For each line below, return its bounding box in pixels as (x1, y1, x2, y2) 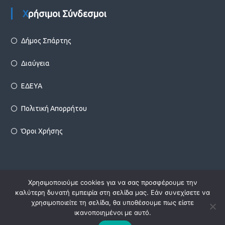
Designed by (125, 185, 163, 192)
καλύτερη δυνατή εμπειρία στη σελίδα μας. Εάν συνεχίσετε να (15, 188, 210, 196)
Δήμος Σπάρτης (21, 37, 71, 45)
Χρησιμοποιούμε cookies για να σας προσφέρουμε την (28, 178, 197, 186)
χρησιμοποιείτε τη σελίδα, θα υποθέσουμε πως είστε (31, 198, 194, 206)
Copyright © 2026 (27, 185, 78, 192)
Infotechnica (162, 185, 198, 192)
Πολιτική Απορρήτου (21, 104, 87, 113)
